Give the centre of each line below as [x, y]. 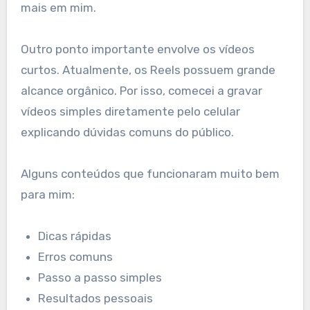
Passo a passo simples [100, 277]
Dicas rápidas [75, 236]
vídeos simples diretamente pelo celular [130, 111]
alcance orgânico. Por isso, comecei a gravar [141, 90]
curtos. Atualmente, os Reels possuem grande [148, 70]
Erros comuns [76, 256]
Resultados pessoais [96, 298]
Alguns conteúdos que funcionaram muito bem [150, 173]
